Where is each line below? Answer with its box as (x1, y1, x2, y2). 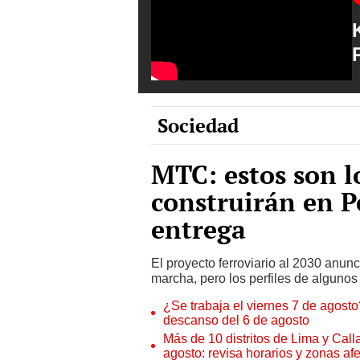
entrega (151, 211, 246, 246)
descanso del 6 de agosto (163, 312, 309, 328)
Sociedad (157, 112, 239, 138)
